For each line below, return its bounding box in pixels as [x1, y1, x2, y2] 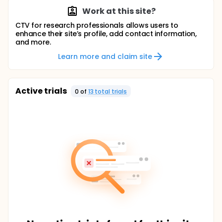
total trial [93, 87, 124, 96]
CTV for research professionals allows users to [15, 20, 178, 30]
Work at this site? [82, 5, 156, 17]
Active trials [15, 85, 67, 97]
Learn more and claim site [58, 51, 152, 61]
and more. [15, 37, 51, 47]
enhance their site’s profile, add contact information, [15, 29, 197, 39]
